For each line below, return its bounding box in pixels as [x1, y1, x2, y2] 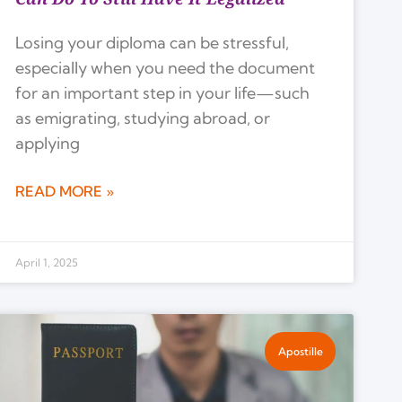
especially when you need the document [15, 57, 316, 78]
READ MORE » [15, 181, 115, 200]
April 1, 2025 [15, 256, 79, 270]
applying [15, 132, 81, 153]
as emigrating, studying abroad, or [15, 107, 271, 128]
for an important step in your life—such [15, 82, 310, 103]
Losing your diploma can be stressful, [15, 31, 290, 53]
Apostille [277, 344, 323, 358]
